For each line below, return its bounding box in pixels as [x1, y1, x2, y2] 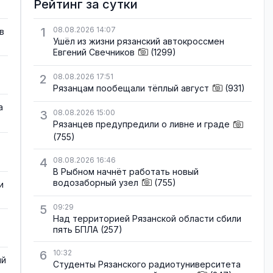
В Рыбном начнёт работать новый [53, 166, 199, 177]
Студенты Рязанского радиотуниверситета [53, 258, 241, 269]
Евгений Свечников [53, 47, 135, 57]
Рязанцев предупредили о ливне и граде [53, 119, 230, 130]
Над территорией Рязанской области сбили [53, 213, 241, 224]
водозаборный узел [53, 177, 138, 188]
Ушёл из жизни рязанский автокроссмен [53, 36, 224, 46]
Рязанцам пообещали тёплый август [53, 83, 209, 94]
